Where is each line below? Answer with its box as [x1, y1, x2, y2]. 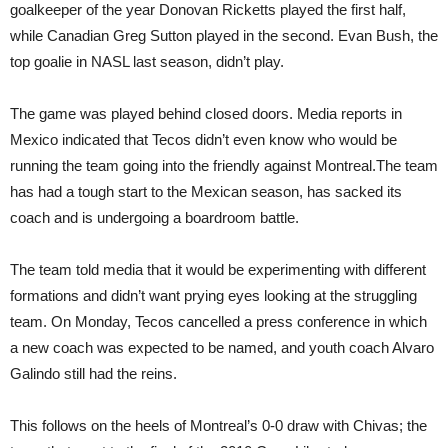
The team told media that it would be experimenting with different [10, 261, 426, 278]
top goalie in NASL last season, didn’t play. [10, 53, 284, 70]
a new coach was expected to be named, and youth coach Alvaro [10, 339, 434, 356]
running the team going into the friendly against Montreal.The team [10, 157, 438, 174]
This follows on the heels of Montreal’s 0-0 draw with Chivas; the [10, 417, 427, 434]
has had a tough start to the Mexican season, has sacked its [10, 183, 402, 200]
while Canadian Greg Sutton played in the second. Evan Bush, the [10, 27, 438, 44]
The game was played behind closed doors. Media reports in [10, 105, 402, 122]
